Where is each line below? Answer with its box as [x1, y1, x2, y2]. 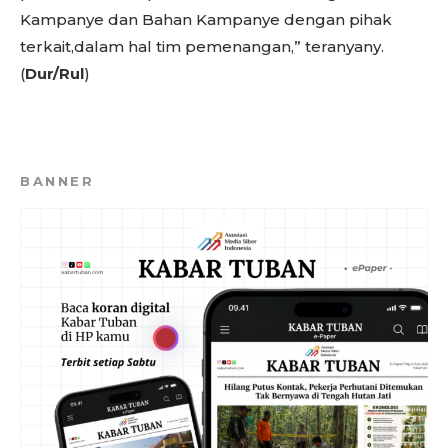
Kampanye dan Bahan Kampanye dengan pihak [20, 10, 392, 29]
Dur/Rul [25, 64, 84, 83]
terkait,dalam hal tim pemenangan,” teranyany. [20, 37, 384, 56]
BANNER [20, 173, 94, 189]
